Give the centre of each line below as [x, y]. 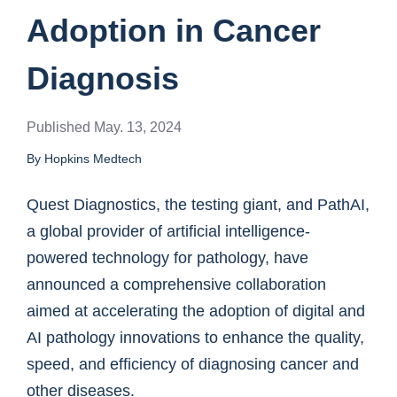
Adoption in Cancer [174, 31]
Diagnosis [103, 78]
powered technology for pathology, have [167, 258]
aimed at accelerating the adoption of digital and [196, 311]
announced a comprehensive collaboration [176, 284]
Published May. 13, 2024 [104, 127]
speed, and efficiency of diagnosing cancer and [193, 364]
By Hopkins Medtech [84, 159]
